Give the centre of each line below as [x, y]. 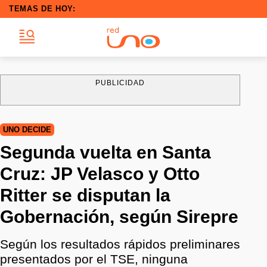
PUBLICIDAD [120, 83]
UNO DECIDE [27, 130]
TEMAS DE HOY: [42, 9]
